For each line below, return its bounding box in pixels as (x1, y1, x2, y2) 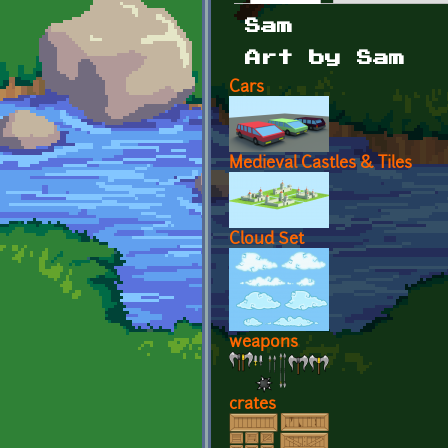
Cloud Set (229, 231, 304, 248)
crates (229, 396, 276, 413)
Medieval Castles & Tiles (229, 155, 412, 172)
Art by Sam (245, 49, 405, 66)
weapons (229, 334, 298, 351)
